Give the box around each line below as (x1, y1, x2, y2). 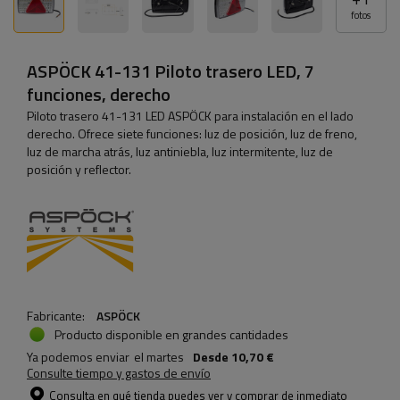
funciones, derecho (27, 80, 171, 109)
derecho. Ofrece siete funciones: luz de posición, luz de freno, (27, 124, 357, 144)
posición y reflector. (27, 160, 131, 179)
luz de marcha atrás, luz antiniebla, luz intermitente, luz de (27, 142, 333, 162)
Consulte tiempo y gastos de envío (27, 363, 211, 383)
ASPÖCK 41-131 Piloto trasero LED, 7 (27, 57, 314, 86)
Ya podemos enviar (27, 347, 129, 367)
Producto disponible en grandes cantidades (54, 324, 288, 344)
